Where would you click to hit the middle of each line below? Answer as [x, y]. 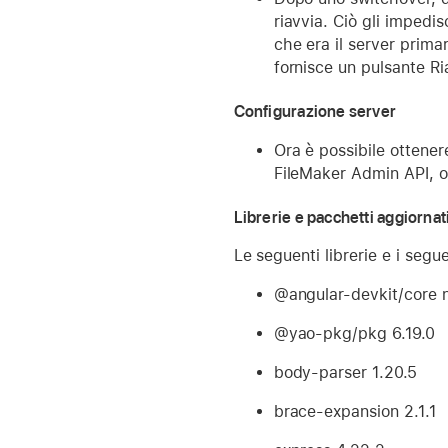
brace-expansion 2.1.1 [354, 412]
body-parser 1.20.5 [345, 373]
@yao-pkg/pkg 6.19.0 [354, 334]
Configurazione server [315, 111]
